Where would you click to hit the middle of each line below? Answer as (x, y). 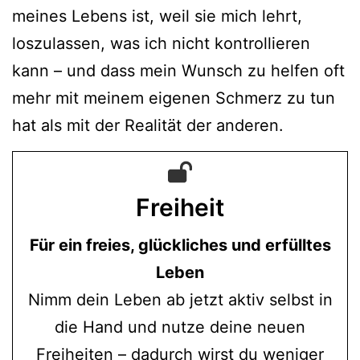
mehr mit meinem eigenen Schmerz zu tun (174, 98)
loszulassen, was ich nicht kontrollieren (161, 43)
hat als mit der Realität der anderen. (148, 125)
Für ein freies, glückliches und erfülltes (180, 245)
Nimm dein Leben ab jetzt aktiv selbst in (180, 299)
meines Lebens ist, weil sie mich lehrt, (157, 16)
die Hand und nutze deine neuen (180, 327)
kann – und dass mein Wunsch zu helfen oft (178, 70)
